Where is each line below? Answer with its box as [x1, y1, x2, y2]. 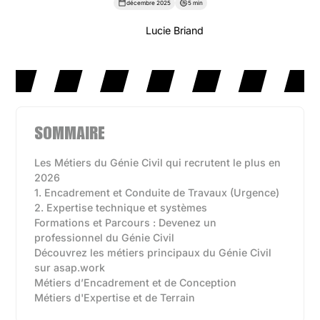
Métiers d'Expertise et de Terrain [34, 291, 196, 304]
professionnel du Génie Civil [34, 231, 175, 244]
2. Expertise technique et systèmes [34, 201, 208, 214]
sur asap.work [34, 261, 106, 274]
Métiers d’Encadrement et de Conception [34, 276, 237, 289]
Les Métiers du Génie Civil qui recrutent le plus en [34, 156, 281, 169]
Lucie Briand [145, 24, 204, 36]
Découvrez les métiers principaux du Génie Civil [34, 246, 272, 259]
